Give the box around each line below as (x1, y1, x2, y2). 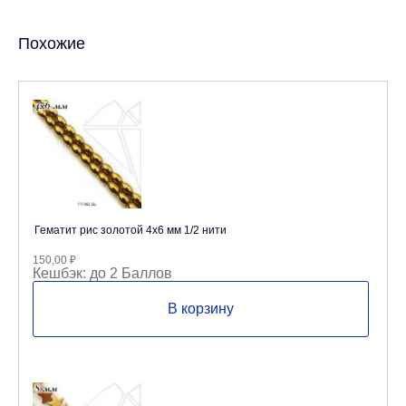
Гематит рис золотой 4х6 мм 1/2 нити (34, 224, 227, 237)
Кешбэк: (33, 266, 86, 281)
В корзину (168, 301, 234, 316)
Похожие (18, 34, 85, 53)
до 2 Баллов (86, 266, 172, 281)
